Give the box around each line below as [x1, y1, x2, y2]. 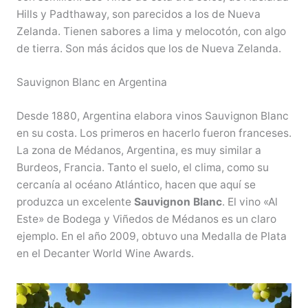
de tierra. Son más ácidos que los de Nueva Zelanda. [16, 41, 281, 55]
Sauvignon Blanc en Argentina [16, 76, 167, 89]
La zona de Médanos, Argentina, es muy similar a [16, 143, 261, 157]
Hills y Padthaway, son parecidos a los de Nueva [16, 7, 261, 21]
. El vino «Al [221, 195, 278, 208]
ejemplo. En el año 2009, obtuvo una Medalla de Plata [16, 229, 287, 243]
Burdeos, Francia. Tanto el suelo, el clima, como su [16, 160, 269, 174]
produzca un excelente [16, 195, 134, 208]
